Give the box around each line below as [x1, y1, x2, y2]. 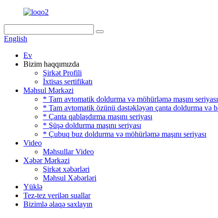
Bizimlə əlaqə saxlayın [23, 200, 92, 208]
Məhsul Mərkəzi [23, 86, 73, 94]
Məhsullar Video [43, 147, 94, 156]
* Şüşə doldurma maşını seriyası [43, 121, 141, 129]
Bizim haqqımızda [23, 60, 79, 68]
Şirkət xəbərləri [43, 165, 90, 173]
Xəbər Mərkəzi [23, 156, 70, 164]
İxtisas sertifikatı [43, 77, 92, 86]
